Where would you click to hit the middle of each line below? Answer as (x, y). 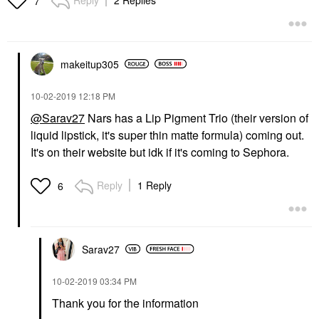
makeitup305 (90, 64)
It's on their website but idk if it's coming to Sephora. (160, 152)
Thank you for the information (125, 303)
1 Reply (155, 185)
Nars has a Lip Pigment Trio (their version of (197, 117)
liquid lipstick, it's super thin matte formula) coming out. (167, 135)
